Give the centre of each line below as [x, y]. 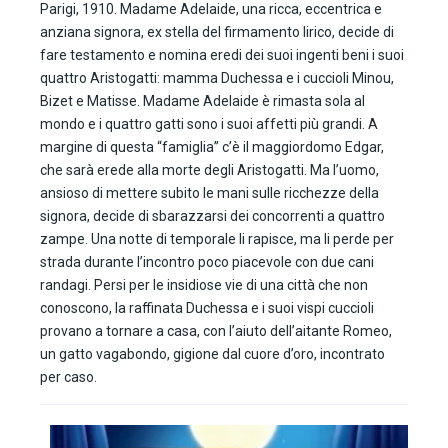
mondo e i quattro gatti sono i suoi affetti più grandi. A [209, 124]
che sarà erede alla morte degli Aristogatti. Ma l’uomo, [209, 170]
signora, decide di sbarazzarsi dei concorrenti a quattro [212, 216]
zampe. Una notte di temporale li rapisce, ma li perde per [217, 239]
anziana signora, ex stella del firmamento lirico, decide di [217, 32]
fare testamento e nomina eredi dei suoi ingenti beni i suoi [222, 55]
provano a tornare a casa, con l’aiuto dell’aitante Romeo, [216, 331]
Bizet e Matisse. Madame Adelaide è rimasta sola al [202, 101]
